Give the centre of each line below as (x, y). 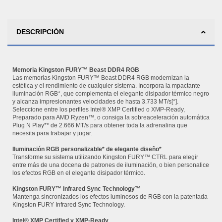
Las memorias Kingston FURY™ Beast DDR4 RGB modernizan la (101, 78)
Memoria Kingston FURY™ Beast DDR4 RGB (76, 70)
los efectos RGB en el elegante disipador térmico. (79, 173)
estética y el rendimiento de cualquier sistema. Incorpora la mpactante (106, 86)
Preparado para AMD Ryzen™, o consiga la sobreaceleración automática (111, 118)
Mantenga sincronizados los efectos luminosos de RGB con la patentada (110, 197)
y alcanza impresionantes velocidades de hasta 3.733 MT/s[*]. (95, 102)
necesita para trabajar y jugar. (52, 134)
